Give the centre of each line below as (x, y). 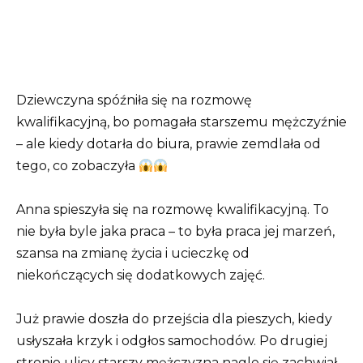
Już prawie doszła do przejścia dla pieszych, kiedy (174, 319)
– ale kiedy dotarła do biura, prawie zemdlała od (169, 144)
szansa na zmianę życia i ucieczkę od (133, 254)
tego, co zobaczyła (77, 166)
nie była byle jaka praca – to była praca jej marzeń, (175, 232)
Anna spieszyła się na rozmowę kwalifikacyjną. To (173, 210)
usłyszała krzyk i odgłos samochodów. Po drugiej (172, 341)
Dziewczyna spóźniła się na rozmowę (134, 100)
